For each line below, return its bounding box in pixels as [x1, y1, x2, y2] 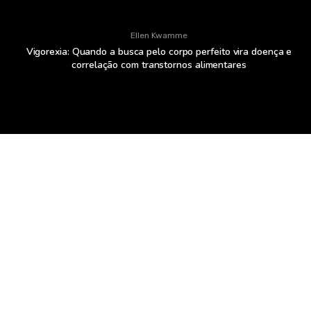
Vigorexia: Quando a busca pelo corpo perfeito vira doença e [26, 45, 292, 59]
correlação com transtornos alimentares [72, 58, 246, 72]
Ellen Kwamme [131, 31, 187, 41]
